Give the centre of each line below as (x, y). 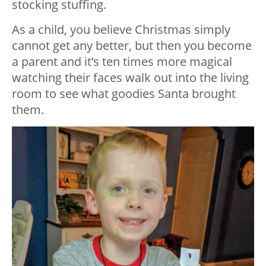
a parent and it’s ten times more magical (122, 62)
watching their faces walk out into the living (130, 78)
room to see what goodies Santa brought (124, 94)
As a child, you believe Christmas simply (121, 30)
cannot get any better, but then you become (132, 46)
